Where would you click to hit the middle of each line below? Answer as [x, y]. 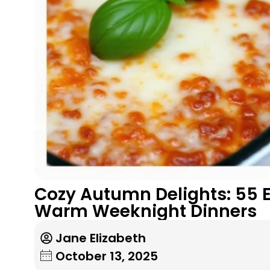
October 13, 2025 [107, 256]
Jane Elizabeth [101, 238]
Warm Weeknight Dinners [146, 211]
